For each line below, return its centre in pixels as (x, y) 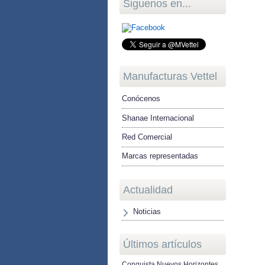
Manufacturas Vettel (170, 76)
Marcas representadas (160, 156)
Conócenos (141, 99)
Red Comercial (147, 137)
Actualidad (148, 190)
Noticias (147, 211)
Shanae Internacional (158, 118)
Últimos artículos (162, 244)
